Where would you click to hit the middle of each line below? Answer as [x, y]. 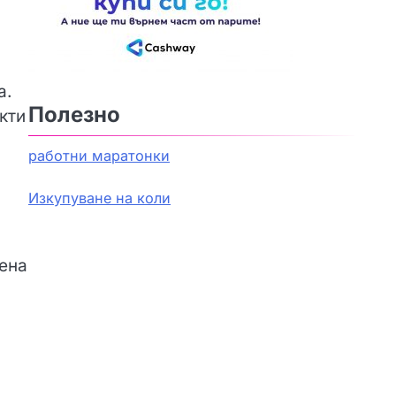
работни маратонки [99, 156]
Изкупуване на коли [99, 198]
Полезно [74, 114]
